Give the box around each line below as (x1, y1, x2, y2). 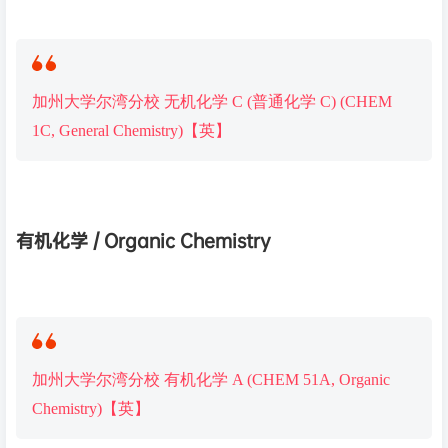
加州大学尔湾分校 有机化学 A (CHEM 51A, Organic (32, 370, 390, 388)
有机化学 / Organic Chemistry (16, 227, 271, 253)
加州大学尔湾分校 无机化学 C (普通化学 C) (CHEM (32, 93, 392, 111)
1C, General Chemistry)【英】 (32, 122, 231, 140)
